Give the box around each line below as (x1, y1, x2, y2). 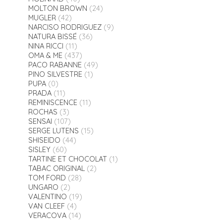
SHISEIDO (28, 135, 60, 145)
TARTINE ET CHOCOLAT (28, 154, 107, 164)
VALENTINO (28, 192, 67, 202)
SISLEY (28, 145, 51, 155)
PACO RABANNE (28, 60, 82, 70)
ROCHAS (28, 107, 57, 117)
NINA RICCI (28, 41, 63, 51)
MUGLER (28, 13, 56, 23)
